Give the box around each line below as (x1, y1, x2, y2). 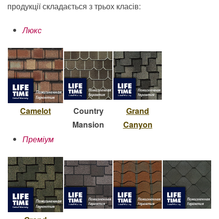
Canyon (123, 119, 153, 131)
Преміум (22, 133, 54, 145)
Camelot (20, 105, 51, 117)
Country (73, 105, 104, 117)
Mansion (72, 119, 104, 131)
